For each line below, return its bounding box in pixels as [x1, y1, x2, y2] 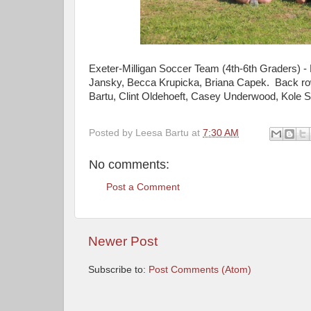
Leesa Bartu [135, 127, 189, 138]
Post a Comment [106, 182, 180, 192]
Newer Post [88, 234, 158, 249]
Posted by [89, 127, 135, 138]
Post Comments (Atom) [149, 264, 251, 276]
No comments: [89, 157, 169, 171]
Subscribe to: [88, 264, 149, 276]
